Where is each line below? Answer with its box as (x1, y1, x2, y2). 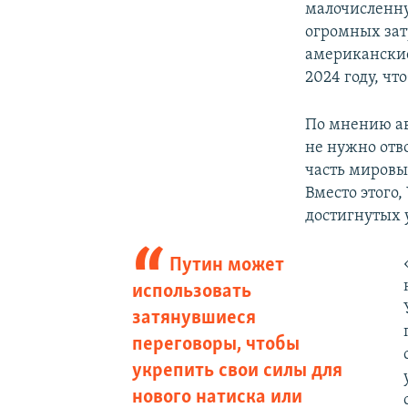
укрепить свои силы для (131, 360, 342, 382)
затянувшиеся (131, 307, 256, 329)
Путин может (169, 254, 285, 276)
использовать (131, 280, 251, 302)
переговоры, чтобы (131, 333, 300, 355)
